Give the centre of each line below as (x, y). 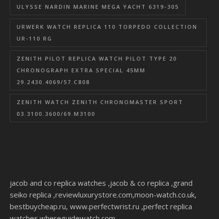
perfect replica (168, 206)
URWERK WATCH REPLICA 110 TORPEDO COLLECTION (107, 26)
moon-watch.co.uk (164, 194)
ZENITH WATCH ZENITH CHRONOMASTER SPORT (100, 102)
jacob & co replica (140, 183)
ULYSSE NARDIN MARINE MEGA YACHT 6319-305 (98, 6)
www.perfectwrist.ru (105, 206)
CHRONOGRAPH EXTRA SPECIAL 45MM (81, 70)
